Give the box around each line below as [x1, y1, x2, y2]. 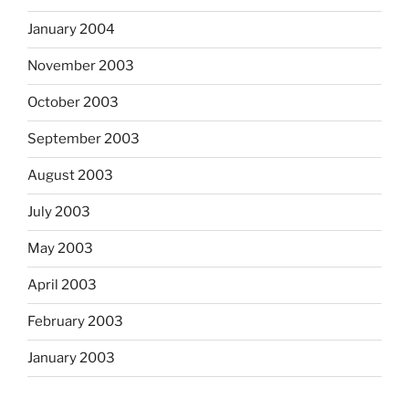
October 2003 [27, 94, 119, 110]
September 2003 [27, 131, 140, 147]
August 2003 [27, 167, 113, 184]
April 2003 [27, 277, 97, 293]
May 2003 [27, 240, 93, 257]
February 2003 [27, 313, 123, 330]
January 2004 [27, 21, 115, 37]
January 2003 [27, 350, 115, 366]
